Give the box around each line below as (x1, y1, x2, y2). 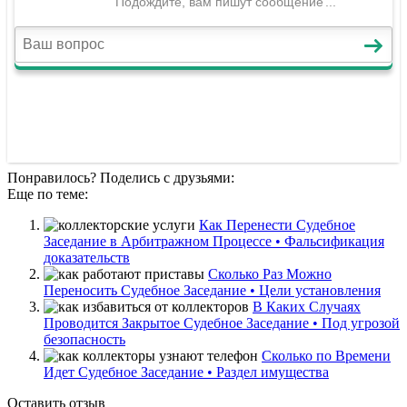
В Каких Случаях (253, 298, 361, 314)
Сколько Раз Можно (208, 265, 332, 282)
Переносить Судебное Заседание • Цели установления (44, 282, 381, 298)
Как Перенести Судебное (199, 216, 355, 233)
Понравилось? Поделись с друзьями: (7, 169, 234, 185)
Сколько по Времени (262, 347, 391, 363)
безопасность (44, 331, 125, 347)
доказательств (44, 249, 130, 265)
